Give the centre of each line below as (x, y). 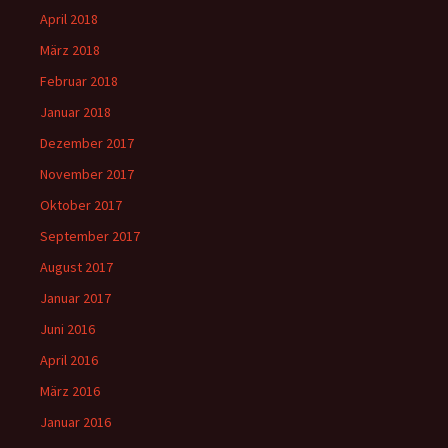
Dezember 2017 (87, 143)
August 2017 (76, 267)
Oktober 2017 (81, 205)
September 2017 (90, 236)
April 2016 (69, 360)
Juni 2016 (67, 329)
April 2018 (69, 19)
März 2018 (70, 50)
